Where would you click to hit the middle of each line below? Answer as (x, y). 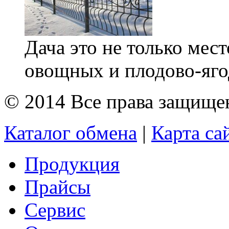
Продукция (72, 164)
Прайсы (58, 187)
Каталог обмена (71, 132)
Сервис (55, 210)
